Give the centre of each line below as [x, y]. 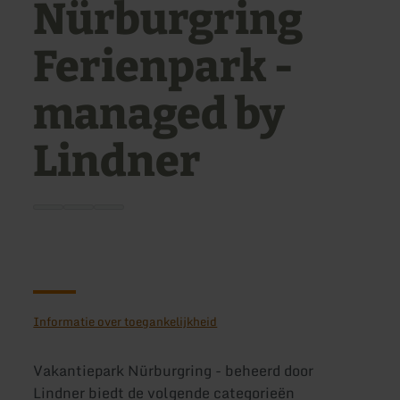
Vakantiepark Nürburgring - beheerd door [174, 371]
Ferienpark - [163, 67]
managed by [159, 115]
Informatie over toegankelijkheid [125, 322]
